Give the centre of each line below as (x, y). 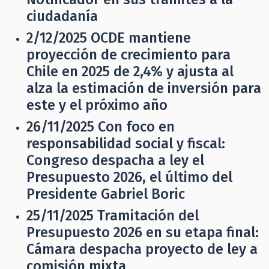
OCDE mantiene (141, 38)
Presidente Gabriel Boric (106, 194)
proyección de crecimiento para (128, 55)
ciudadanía (62, 16)
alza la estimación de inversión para (144, 88)
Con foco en (136, 127)
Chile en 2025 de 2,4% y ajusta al (130, 71)
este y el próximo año (97, 105)
